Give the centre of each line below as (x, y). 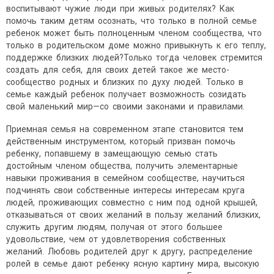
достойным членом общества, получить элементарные (123, 166)
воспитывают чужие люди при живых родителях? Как (121, 9)
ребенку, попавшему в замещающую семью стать (113, 154)
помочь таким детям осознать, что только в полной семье (132, 21)
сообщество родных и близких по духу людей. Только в (126, 82)
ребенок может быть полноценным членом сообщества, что (135, 33)
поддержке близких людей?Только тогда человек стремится (135, 58)
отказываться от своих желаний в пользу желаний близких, (134, 215)
